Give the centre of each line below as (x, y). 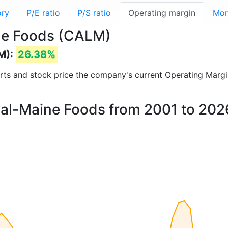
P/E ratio (43, 13)
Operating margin (162, 13)
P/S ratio (94, 13)
